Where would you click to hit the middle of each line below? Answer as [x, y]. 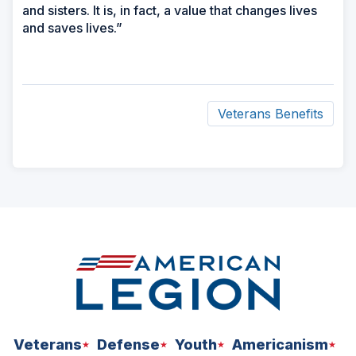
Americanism [280, 345]
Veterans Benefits [271, 113]
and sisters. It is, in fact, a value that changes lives [170, 10]
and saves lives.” [74, 27]
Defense [128, 345]
